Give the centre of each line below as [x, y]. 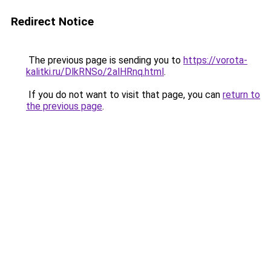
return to [241, 95]
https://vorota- [215, 60]
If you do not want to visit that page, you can [124, 95]
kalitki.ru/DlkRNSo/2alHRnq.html [95, 72]
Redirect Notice [52, 21]
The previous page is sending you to [105, 60]
